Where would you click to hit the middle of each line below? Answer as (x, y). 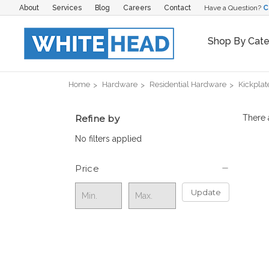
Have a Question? (233, 8)
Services (67, 8)
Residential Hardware (188, 84)
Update (206, 192)
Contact (177, 8)
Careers (137, 8)
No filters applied (108, 138)
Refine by (97, 118)
